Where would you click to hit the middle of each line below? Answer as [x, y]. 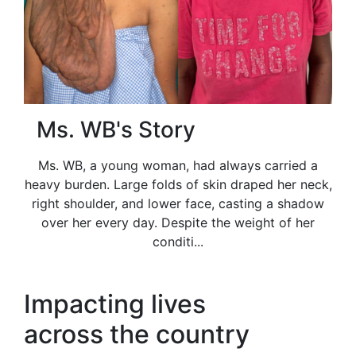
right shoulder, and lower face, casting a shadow [178, 204]
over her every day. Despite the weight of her [178, 223]
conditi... [178, 242]
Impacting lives [115, 304]
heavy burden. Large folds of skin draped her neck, [178, 185]
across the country [137, 335]
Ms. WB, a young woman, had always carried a [178, 166]
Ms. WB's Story [116, 130]
